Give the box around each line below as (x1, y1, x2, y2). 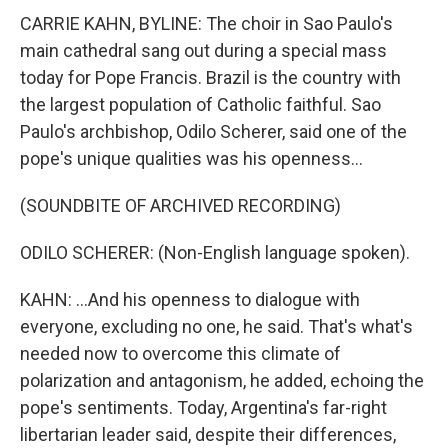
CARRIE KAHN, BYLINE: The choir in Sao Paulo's (20, 13, 393, 34)
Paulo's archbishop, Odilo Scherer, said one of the (20, 121, 407, 142)
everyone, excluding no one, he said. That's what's (20, 316, 413, 337)
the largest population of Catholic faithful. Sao (20, 94, 381, 115)
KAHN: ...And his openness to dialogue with (20, 289, 360, 310)
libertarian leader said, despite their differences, (20, 424, 396, 445)
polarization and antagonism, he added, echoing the (20, 370, 424, 391)
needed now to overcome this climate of (20, 343, 341, 364)
